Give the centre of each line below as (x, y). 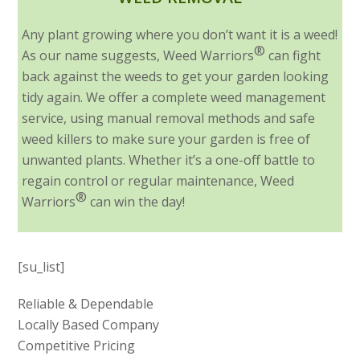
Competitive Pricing (77, 346)
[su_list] (41, 267)
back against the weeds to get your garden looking (176, 77)
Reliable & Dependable (86, 304)
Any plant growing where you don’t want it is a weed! (180, 35)
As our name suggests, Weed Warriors (138, 56)
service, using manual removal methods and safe (169, 119)
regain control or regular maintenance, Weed (158, 181)
